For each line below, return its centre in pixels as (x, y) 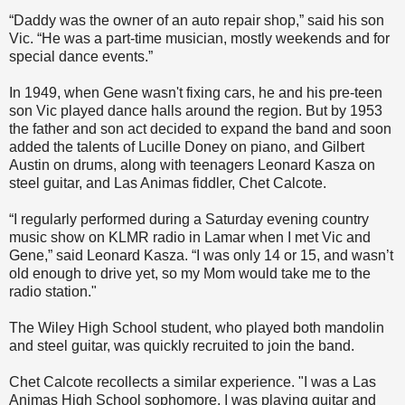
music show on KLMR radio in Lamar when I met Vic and (190, 238)
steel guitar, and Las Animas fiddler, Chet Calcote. (168, 184)
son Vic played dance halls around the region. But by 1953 (196, 111)
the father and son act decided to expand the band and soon (200, 129)
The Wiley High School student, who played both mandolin (197, 328)
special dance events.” (81, 57)
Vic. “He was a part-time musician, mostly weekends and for (199, 39)
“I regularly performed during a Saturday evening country (189, 220)
